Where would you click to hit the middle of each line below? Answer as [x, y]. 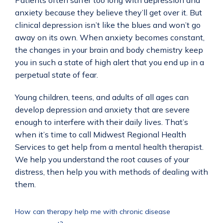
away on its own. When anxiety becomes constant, [110, 37]
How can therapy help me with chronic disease [93, 212]
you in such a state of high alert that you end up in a [110, 62]
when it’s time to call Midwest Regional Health [101, 134]
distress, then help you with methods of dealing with [111, 172]
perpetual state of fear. [57, 75]
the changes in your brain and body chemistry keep [109, 50]
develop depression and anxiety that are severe [102, 110]
